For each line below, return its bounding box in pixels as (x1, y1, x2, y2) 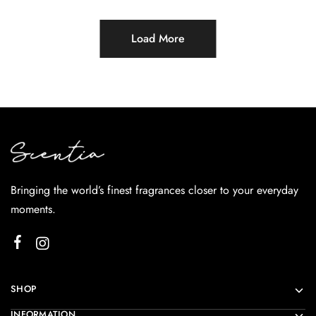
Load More (131, 30, 185, 47)
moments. (11, 200, 56, 217)
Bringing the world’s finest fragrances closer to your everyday (11, 181, 298, 198)
